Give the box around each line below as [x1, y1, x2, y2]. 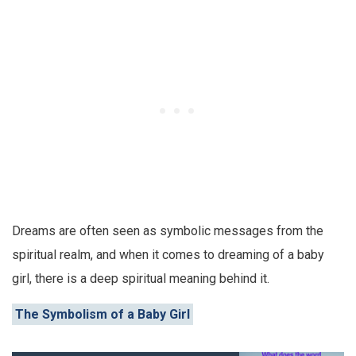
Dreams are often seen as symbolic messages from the [12, 223, 323, 239]
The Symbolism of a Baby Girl [15, 306, 190, 322]
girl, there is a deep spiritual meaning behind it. [12, 271, 269, 287]
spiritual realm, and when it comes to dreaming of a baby [12, 247, 324, 263]
